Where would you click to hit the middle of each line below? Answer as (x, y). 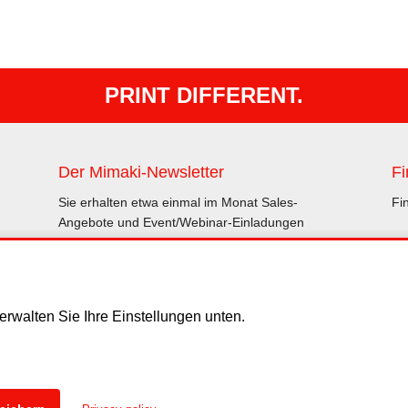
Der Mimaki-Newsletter (141, 172)
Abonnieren (190, 272)
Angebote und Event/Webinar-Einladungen (181, 222)
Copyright (333, 367)
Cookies (253, 367)
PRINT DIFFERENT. (204, 95)
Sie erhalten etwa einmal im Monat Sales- (178, 202)
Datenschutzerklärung (135, 367)
